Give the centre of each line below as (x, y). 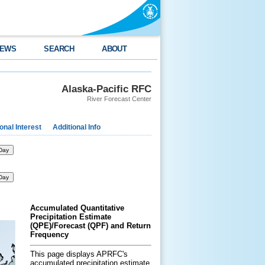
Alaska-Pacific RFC (106, 89)
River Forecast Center (119, 99)
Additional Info (77, 127)
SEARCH (59, 49)
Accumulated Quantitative (77, 208)
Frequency (49, 235)
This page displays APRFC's (79, 254)
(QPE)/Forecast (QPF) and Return (91, 226)
